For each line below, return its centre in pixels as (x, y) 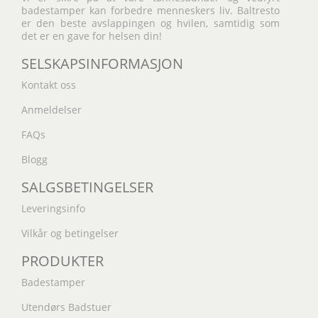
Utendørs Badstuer (66, 307)
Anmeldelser (51, 110)
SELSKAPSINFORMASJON (102, 63)
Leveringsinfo (53, 208)
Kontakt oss (49, 85)
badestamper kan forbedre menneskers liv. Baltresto (150, 10)
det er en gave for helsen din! (92, 36)
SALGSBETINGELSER (87, 187)
